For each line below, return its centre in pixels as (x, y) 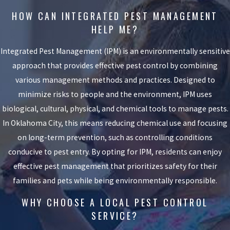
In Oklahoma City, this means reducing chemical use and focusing (115, 123)
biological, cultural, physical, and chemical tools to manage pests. (115, 108)
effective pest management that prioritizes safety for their (115, 166)
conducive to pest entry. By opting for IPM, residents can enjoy (115, 151)
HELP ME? (115, 30)
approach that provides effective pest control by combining (115, 65)
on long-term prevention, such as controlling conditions (115, 137)
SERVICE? (115, 216)
